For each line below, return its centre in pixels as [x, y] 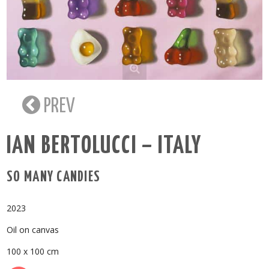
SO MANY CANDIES [54, 177]
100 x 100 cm [33, 252]
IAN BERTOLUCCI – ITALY [104, 147]
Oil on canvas [33, 230]
